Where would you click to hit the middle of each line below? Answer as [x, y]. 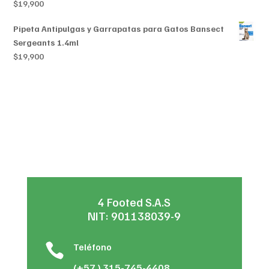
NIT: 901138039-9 [134, 216]
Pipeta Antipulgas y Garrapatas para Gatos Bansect [119, 29]
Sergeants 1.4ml [46, 43]
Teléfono [92, 246]
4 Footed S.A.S [134, 202]
